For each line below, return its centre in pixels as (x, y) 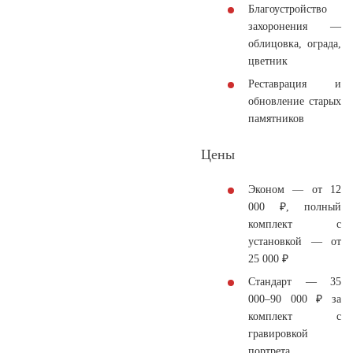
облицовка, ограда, (295, 43)
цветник (268, 61)
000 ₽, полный (295, 206)
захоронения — (295, 26)
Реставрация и (295, 84)
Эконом (266, 189)
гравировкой (278, 333)
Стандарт (270, 281)
